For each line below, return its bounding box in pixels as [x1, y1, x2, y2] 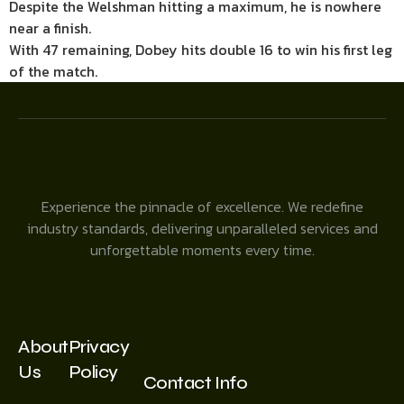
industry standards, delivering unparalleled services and [26, 217, 378, 239]
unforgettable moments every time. [89, 239, 315, 261]
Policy [68, 361, 118, 383]
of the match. [9, 60, 97, 82]
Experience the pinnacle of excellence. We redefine [41, 196, 363, 217]
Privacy [68, 335, 130, 358]
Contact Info [142, 372, 248, 394]
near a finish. [9, 17, 91, 39]
